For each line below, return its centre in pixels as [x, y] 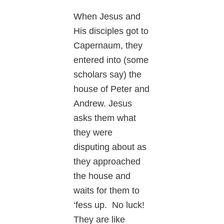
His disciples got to [111, 31]
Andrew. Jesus [103, 103]
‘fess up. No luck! [109, 205]
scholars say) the [108, 74]
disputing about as [110, 147]
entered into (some [111, 60]
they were [93, 132]
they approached [107, 161]
